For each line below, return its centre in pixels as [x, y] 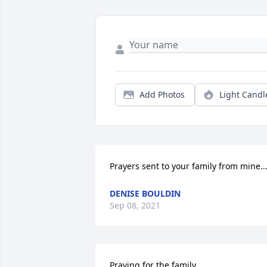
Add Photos [162, 94]
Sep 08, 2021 [135, 205]
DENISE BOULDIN [145, 193]
